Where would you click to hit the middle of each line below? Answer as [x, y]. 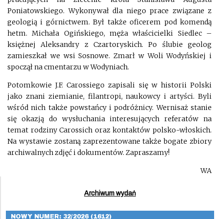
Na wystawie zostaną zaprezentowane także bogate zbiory [109, 141]
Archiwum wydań [110, 193]
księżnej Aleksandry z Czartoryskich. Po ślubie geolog [109, 44]
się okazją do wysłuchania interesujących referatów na [109, 119]
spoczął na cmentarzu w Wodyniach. [68, 67]
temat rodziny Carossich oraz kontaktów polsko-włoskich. [109, 130]
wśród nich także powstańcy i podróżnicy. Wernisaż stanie [109, 107]
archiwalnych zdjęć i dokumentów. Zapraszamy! [88, 152]
